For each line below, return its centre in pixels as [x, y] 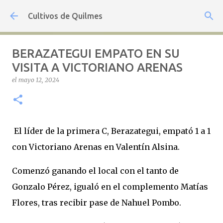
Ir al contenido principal [111, 12]
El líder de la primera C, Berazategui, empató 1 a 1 [111, 131]
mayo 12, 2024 [39, 80]
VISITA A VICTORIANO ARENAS [97, 67]
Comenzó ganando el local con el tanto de [95, 171]
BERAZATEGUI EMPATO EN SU [96, 54]
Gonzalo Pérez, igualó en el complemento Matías [110, 187]
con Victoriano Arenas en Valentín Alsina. [96, 147]
